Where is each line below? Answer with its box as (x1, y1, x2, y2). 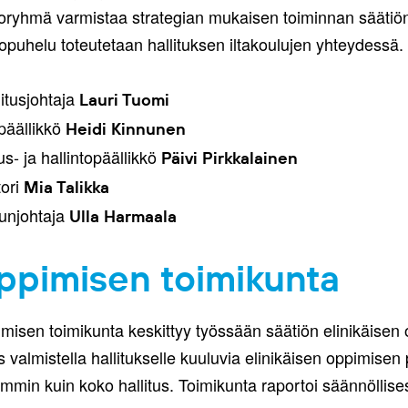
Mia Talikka (23, 177, 109, 198)
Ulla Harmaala (68, 206, 177, 227)
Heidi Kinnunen (65, 118, 186, 139)
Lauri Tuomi (78, 89, 169, 110)
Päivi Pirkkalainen (160, 148, 298, 168)
